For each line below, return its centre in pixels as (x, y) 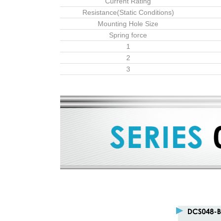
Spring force (128, 35)
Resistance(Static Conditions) (128, 12)
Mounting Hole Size (128, 23)
